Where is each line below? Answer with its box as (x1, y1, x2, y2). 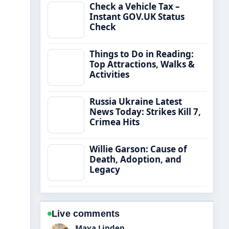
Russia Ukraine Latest (89, 96, 182, 107)
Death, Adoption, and (89, 153, 181, 165)
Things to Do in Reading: (89, 48, 194, 60)
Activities (89, 68, 129, 80)
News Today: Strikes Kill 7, (89, 106, 201, 118)
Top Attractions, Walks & (89, 58, 195, 70)
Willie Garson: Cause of (89, 143, 187, 155)
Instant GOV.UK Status (89, 11, 185, 22)
